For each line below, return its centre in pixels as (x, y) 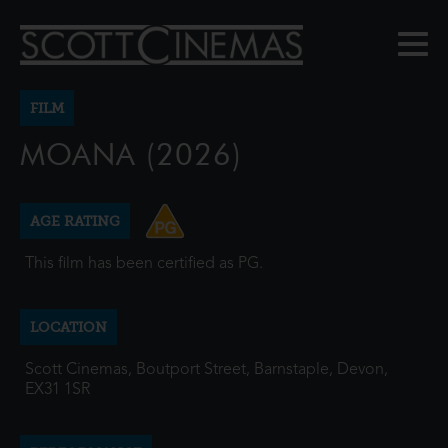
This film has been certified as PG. (144, 264)
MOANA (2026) (131, 154)
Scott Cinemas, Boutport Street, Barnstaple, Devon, (206, 370)
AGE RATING (75, 221)
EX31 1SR (57, 390)
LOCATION (68, 327)
